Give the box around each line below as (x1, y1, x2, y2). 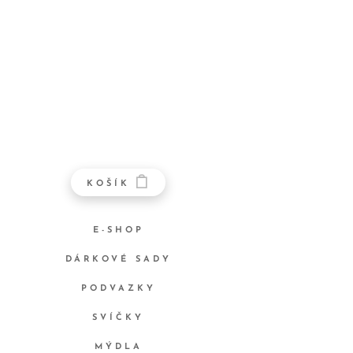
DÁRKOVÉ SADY (65, 255, 172, 265)
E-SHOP (92, 226, 144, 236)
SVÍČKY (92, 314, 144, 323)
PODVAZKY (80, 284, 156, 294)
